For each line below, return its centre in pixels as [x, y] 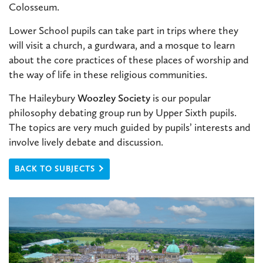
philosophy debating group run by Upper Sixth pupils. [123, 113]
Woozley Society [114, 98]
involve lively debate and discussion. [86, 142]
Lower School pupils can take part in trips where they [124, 31]
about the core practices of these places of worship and [129, 60]
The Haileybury [43, 98]
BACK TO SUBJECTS [55, 169]
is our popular [181, 98]
